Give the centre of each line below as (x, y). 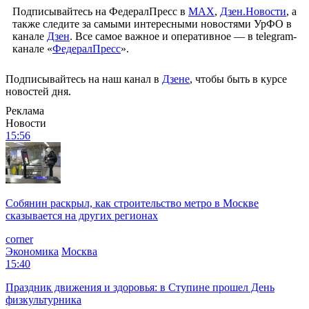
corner (19, 239)
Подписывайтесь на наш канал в (84, 79)
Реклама (25, 110)
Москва (79, 251)
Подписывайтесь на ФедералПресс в (100, 11)
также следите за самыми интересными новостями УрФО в (152, 23)
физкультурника (43, 299)
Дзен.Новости (253, 11)
